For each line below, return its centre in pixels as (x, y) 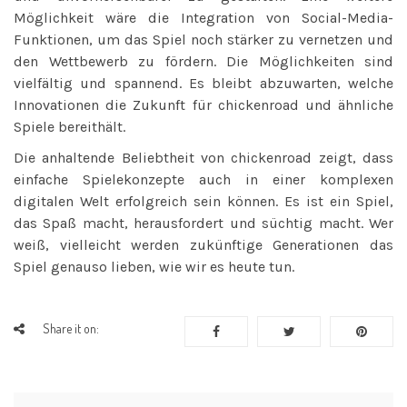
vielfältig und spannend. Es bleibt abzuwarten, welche (203, 83)
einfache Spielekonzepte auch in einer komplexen (203, 179)
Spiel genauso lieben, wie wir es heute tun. (154, 266)
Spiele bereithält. (69, 126)
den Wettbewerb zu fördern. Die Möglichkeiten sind (203, 61)
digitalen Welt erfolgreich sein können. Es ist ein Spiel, (203, 201)
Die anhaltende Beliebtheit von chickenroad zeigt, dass (203, 157)
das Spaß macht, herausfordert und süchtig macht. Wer (203, 223)
